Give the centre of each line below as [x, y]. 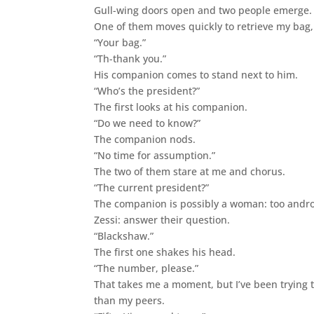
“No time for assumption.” [155, 155]
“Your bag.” [120, 42]
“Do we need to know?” [148, 123]
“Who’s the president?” [147, 90]
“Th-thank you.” [130, 58]
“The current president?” [152, 187]
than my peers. [130, 300]
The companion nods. [145, 139]
